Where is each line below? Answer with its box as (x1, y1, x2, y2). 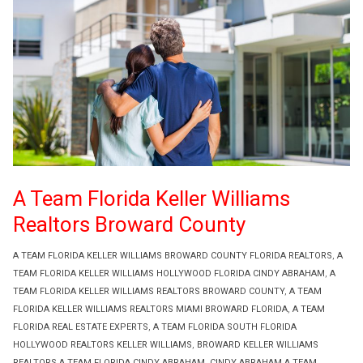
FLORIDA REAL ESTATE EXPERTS (13, 321, 148, 332)
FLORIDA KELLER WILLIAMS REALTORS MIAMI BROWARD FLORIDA (13, 303, 288, 314)
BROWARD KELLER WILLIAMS (197, 339, 318, 350)
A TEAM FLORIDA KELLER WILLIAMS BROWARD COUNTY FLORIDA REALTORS (13, 250, 332, 261)
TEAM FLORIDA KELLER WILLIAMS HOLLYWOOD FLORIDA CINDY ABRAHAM (13, 267, 325, 279)
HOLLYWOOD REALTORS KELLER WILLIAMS (13, 339, 192, 350)
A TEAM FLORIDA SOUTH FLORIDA (153, 321, 297, 332)
